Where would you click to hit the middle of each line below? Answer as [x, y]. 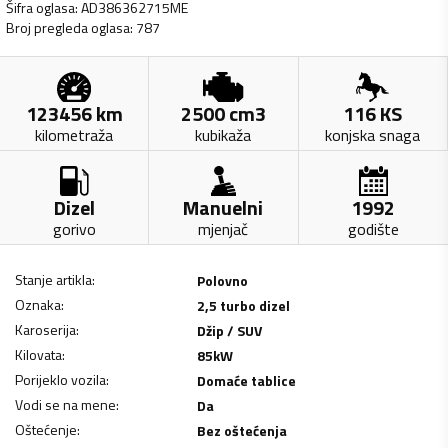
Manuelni [223, 207]
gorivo [74, 228]
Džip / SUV [229, 330]
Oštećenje [46, 429]
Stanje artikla [53, 279]
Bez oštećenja [241, 430]
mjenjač [223, 228]
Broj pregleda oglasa [68, 28]
